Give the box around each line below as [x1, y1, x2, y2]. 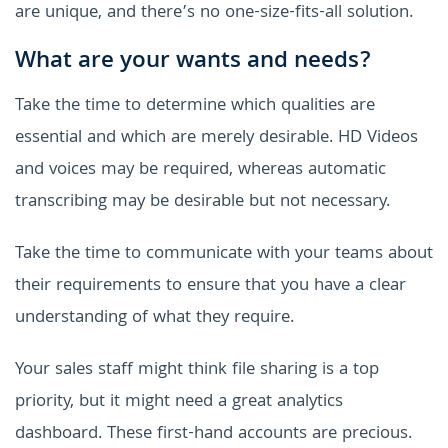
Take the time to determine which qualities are [15, 91, 375, 121]
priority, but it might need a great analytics [15, 387, 343, 417]
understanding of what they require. [15, 303, 294, 333]
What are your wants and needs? [15, 42, 371, 82]
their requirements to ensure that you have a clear [15, 271, 406, 301]
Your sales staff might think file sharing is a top [15, 355, 379, 385]
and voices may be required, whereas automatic [15, 155, 386, 185]
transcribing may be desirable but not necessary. [15, 187, 390, 217]
